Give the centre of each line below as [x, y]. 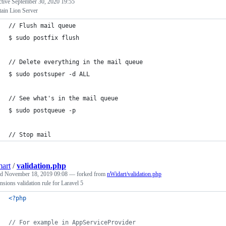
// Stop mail [30, 134]
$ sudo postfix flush [44, 38]
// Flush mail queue [42, 25]
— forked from [88, 174]
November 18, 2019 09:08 [36, 174]
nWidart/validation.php [134, 174]
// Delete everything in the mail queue [76, 62]
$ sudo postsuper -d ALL [49, 74]
